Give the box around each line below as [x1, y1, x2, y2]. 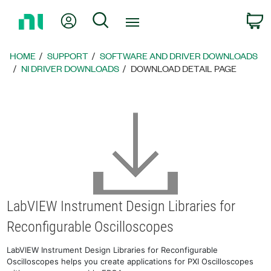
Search [109, 11, 140, 25]
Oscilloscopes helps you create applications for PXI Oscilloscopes [7, 256, 254, 266]
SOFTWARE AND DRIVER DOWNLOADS [100, 50, 258, 62]
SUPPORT [47, 50, 89, 62]
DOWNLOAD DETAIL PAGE [131, 62, 237, 74]
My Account [77, 11, 131, 25]
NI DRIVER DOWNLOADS [21, 62, 120, 74]
